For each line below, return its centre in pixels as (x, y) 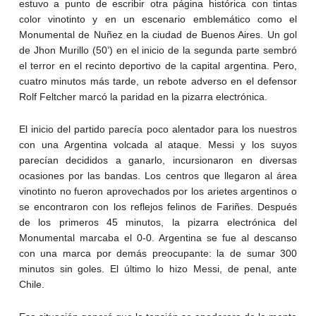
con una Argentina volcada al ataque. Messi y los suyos (158, 144)
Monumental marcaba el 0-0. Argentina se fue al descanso (158, 237)
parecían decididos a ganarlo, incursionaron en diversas (158, 160)
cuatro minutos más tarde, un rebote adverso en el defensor (158, 81)
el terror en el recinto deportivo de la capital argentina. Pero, (158, 65)
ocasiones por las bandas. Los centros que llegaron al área (158, 175)
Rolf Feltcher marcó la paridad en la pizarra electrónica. (143, 96)
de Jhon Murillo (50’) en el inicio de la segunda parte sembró (158, 50)
